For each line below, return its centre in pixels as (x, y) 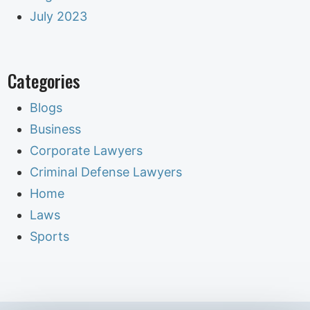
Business (56, 129)
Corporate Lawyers (86, 151)
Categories (44, 81)
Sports (50, 236)
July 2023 (59, 16)
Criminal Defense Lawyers (106, 172)
